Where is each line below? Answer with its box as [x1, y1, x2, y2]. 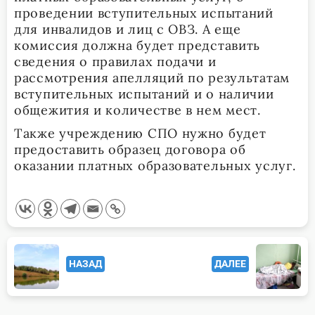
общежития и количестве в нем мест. [14, 101, 261, 118]
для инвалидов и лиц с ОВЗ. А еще [14, 20, 241, 37]
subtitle [6, 285, 58, 303]
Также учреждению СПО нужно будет [14, 124, 266, 141]
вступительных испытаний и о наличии [14, 85, 274, 102]
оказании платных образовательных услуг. [14, 157, 296, 174]
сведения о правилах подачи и [14, 53, 217, 70]
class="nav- [6, 262, 87, 280]
